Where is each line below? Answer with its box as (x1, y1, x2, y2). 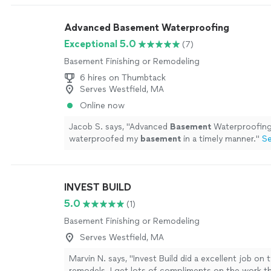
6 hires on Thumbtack (80, 73, 166, 83)
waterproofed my (69, 134, 140, 144)
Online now (80, 100, 125, 111)
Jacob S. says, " (69, 122, 129, 132)
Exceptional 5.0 (64, 38, 136, 50)
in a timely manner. (181, 134, 256, 144)
